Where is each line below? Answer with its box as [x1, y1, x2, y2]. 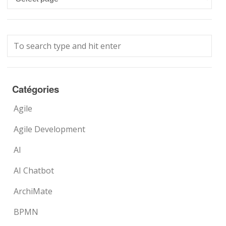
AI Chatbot [14, 165, 54, 176]
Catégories [12, 82, 60, 96]
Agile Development [14, 124, 86, 135]
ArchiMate [14, 186, 53, 197]
